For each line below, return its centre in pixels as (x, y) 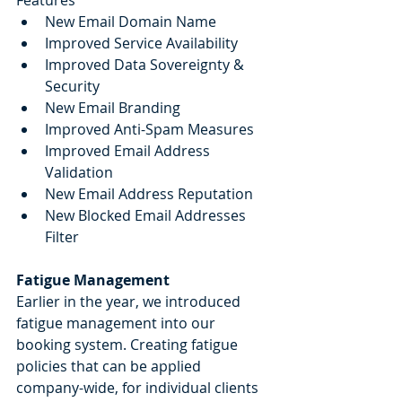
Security (72, 86)
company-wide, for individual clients (139, 387)
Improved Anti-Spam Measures (149, 129)
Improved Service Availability (141, 43)
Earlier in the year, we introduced (130, 301)
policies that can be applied (110, 366)
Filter (62, 236)
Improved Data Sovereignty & (146, 64)
